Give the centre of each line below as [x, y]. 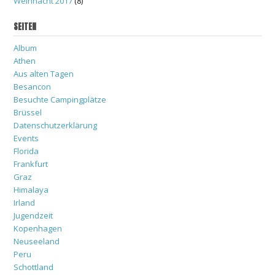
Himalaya [31, 189]
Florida [26, 151]
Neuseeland [37, 241]
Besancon [32, 86]
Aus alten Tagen [44, 73]
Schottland [33, 267]
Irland [24, 202]
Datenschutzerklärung [55, 125]
